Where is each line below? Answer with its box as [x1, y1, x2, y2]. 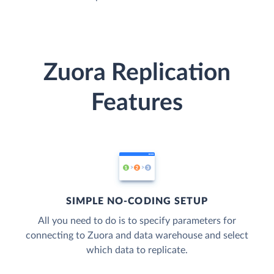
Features [91, 91, 183, 115]
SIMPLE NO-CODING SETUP [65, 196, 209, 206]
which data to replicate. [86, 245, 188, 255]
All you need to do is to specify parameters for [38, 215, 236, 226]
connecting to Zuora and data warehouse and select [26, 230, 248, 240]
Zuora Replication [43, 61, 231, 85]
